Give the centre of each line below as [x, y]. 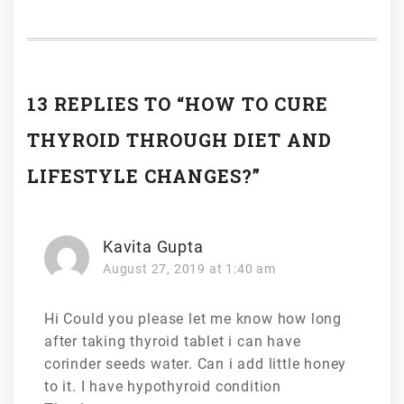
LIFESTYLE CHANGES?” [144, 175]
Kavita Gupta [153, 246]
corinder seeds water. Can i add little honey [196, 363]
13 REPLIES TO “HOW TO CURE [178, 103]
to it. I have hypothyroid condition [163, 386]
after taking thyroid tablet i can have [173, 341]
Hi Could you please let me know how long [193, 318]
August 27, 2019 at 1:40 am [189, 268]
